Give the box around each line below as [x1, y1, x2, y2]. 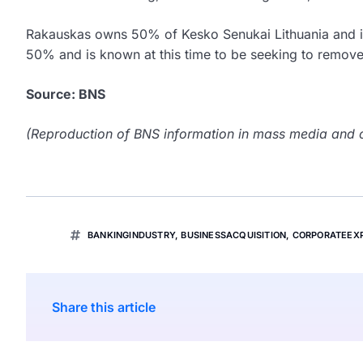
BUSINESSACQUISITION [181, 229, 287, 241]
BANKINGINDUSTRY [88, 229, 176, 241]
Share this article [52, 299, 156, 316]
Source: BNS [26, 86, 105, 103]
